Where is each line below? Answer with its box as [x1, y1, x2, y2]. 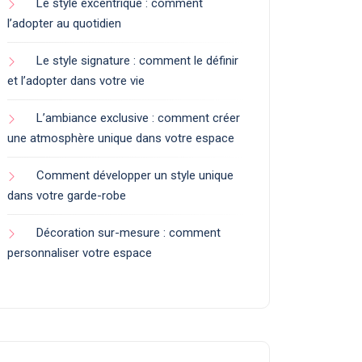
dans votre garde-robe [7, 188, 126, 203]
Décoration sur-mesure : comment [36, 225, 221, 240]
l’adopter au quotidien [7, 16, 121, 31]
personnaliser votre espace [7, 246, 152, 260]
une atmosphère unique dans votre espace [7, 131, 234, 145]
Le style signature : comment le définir [36, 53, 238, 68]
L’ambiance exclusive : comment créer [36, 111, 240, 125]
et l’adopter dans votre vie [7, 74, 145, 88]
